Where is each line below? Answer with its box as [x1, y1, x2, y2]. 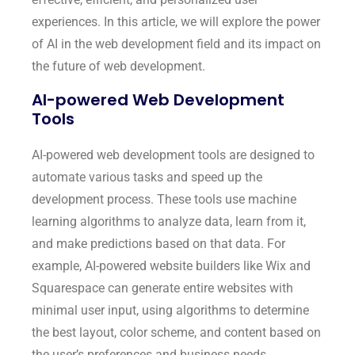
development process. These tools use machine [32, 191, 296, 207]
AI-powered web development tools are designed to [32, 147, 315, 162]
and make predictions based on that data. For [32, 235, 285, 251]
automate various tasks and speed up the [32, 169, 262, 185]
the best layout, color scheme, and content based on [32, 324, 321, 340]
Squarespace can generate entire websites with [32, 280, 293, 296]
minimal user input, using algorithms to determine [32, 302, 309, 318]
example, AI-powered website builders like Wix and [32, 258, 311, 273]
